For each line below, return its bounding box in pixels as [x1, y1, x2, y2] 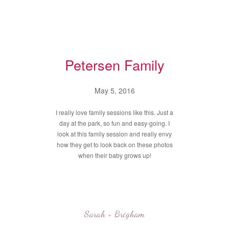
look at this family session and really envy [57, 129, 172, 138]
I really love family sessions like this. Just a [56, 108, 173, 117]
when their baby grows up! [78, 151, 151, 159]
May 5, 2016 [94, 85, 135, 96]
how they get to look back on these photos [56, 140, 173, 149]
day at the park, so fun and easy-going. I [59, 119, 170, 127]
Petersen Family [64, 55, 165, 75]
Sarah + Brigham [84, 208, 145, 219]
